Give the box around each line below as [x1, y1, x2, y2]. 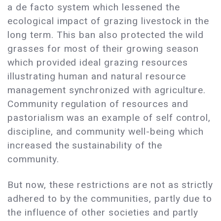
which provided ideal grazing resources [7, 57, 188, 69]
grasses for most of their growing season [7, 43, 199, 55]
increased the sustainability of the [7, 140, 162, 151]
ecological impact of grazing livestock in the [7, 15, 210, 27]
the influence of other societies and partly [7, 207, 199, 219]
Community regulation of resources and [7, 98, 188, 110]
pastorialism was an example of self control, [7, 112, 211, 124]
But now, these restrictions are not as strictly [7, 179, 214, 191]
